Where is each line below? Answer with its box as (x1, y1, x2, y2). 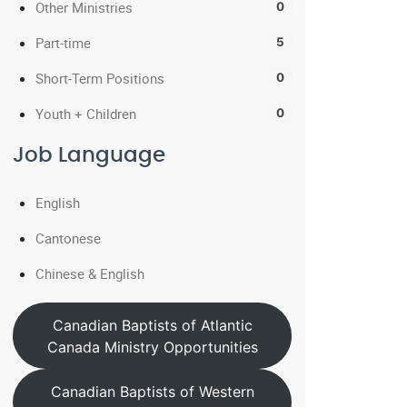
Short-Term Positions (35, 69, 164, 87)
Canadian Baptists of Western (50, 382, 254, 402)
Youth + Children (35, 104, 136, 123)
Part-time (35, 34, 91, 52)
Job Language (13, 145, 165, 166)
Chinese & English (35, 264, 144, 283)
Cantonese (35, 229, 101, 247)
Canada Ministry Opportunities (46, 337, 258, 356)
